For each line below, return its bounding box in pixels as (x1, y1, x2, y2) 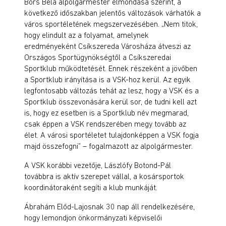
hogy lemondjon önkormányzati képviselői (24, 213, 162, 222)
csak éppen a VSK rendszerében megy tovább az (24, 119, 186, 128)
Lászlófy (104, 160, 132, 169)
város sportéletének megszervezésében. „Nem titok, (24, 19, 198, 28)
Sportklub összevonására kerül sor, (24, 97, 142, 106)
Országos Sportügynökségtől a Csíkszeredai (24, 52, 171, 62)
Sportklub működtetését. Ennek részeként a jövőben (24, 64, 197, 73)
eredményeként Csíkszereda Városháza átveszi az (24, 41, 191, 50)
